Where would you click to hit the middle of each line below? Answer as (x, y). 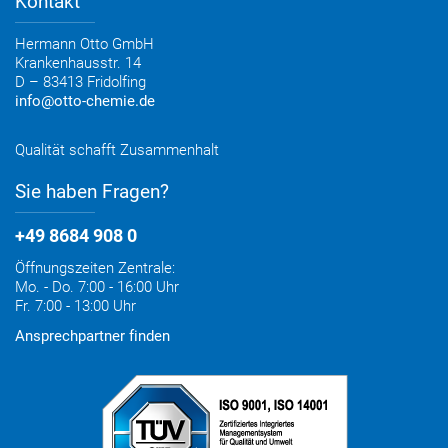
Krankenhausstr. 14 (78, 62)
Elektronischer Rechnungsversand (128, 11)
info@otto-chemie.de (85, 100)
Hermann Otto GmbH (84, 43)
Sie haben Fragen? (92, 191)
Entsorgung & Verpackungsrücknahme (142, 35)
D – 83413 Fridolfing (80, 81)
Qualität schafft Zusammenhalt (117, 150)
